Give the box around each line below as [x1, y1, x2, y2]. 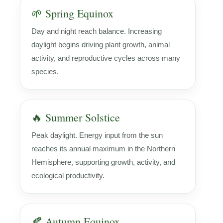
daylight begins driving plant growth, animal [31, 40, 170, 49]
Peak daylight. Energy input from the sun [31, 130, 163, 139]
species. [31, 67, 59, 76]
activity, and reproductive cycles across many [31, 53, 180, 62]
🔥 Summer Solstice [31, 110, 120, 124]
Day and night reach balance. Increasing [31, 26, 162, 35]
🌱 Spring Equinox [31, 5, 113, 20]
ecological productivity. [31, 171, 105, 180]
